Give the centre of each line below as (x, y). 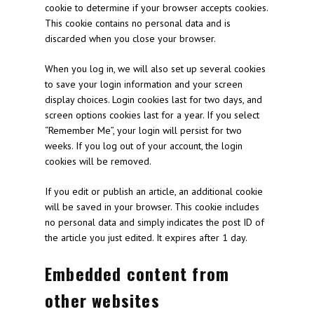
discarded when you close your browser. (130, 39)
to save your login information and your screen (144, 84)
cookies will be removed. (98, 161)
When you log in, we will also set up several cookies (155, 69)
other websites (102, 300)
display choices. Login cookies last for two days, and (153, 100)
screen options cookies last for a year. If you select (152, 115)
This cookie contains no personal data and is (138, 23)
